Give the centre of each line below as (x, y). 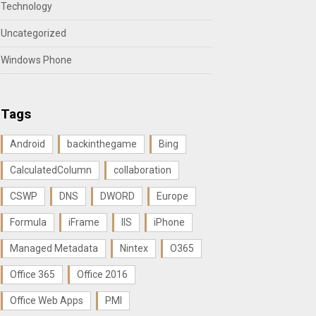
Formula (28, 222)
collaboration (142, 170)
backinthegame (102, 144)
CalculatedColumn (51, 170)
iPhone (169, 222)
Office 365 (32, 274)
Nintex (134, 248)
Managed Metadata (54, 248)
